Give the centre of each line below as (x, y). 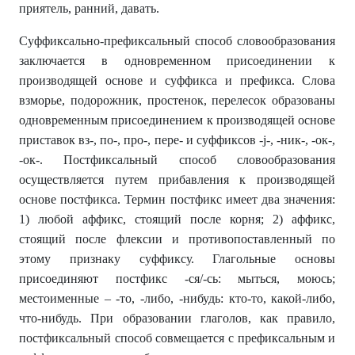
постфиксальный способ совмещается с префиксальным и (177, 338)
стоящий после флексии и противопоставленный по (177, 239)
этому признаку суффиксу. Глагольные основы (177, 259)
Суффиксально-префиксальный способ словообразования (177, 41)
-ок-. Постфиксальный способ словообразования (177, 160)
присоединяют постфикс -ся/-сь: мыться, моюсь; (177, 279)
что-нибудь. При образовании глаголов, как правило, (177, 318)
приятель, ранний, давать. (89, 8)
